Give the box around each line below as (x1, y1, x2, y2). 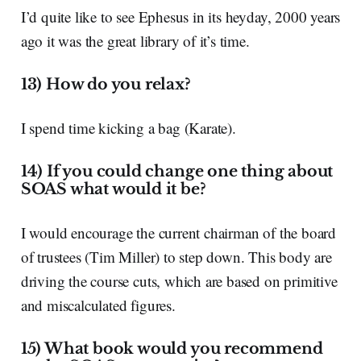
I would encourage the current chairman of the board (20, 222, 337, 243)
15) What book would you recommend (20, 338, 323, 358)
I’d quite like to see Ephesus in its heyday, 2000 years (20, 6, 341, 27)
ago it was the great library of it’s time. (20, 30, 250, 51)
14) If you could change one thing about (20, 161, 334, 180)
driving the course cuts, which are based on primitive (20, 270, 338, 291)
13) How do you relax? (20, 74, 191, 93)
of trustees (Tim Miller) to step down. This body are (20, 246, 332, 267)
